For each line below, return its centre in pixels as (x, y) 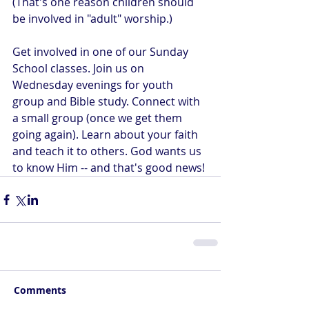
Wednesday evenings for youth (94, 85)
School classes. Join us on (80, 68)
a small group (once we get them (99, 118)
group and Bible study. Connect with (108, 101)
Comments (40, 290)
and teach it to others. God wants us (108, 151)
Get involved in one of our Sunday (102, 52)
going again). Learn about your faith (107, 134)
